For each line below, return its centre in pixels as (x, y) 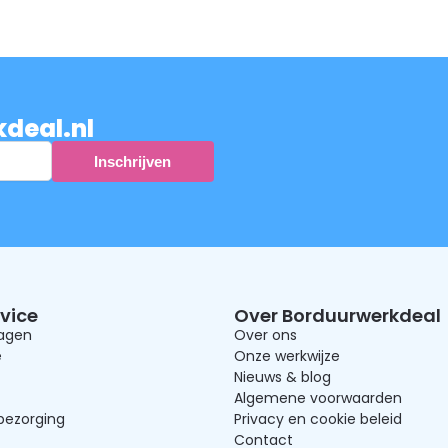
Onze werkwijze (287, 355)
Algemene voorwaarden (318, 397)
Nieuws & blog (282, 376)
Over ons (265, 334)
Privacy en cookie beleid (318, 418)
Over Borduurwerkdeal (337, 315)
